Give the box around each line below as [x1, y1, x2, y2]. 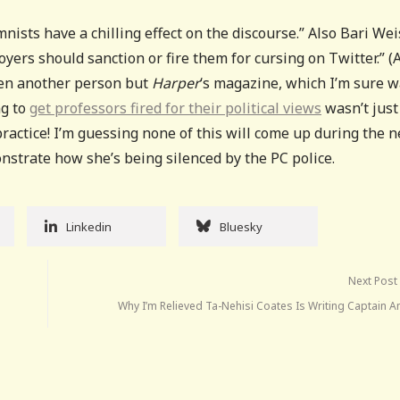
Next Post [348, 272, 398, 288]
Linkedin [66, 218, 112, 235]
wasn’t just [321, 97, 398, 118]
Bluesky [220, 218, 262, 235]
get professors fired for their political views [29, 97, 321, 118]
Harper [152, 72, 200, 93]
